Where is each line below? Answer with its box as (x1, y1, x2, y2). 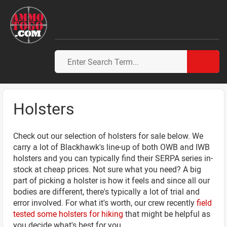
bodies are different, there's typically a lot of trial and (13, 186, 200, 197)
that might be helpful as (123, 208, 210, 219)
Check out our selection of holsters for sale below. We (13, 130, 203, 141)
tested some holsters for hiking (13, 208, 123, 219)
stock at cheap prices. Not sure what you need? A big (13, 164, 201, 175)
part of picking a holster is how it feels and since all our (13, 175, 210, 186)
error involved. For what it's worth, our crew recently (13, 197, 197, 208)
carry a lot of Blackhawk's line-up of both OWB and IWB (13, 141, 210, 153)
